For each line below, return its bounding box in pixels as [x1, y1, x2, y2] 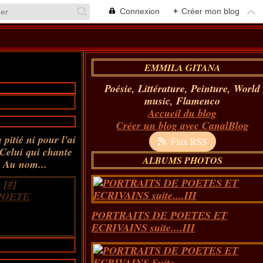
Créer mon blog [181, 6, 240, 16]
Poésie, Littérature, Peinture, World [104, 81, 261, 96]
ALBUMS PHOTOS [142, 154, 222, 167]
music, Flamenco [144, 93, 221, 108]
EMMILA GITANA [144, 61, 221, 74]
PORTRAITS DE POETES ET [91, 208, 227, 222]
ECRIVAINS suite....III [91, 220, 195, 235]
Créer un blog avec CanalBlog [116, 118, 249, 133]
